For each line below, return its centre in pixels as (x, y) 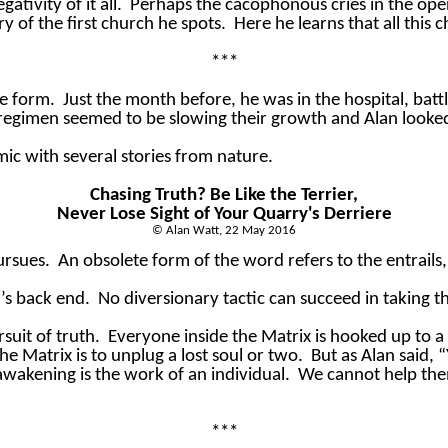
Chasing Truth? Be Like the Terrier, (224, 196)
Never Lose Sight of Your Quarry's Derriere (224, 215)
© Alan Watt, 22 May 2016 (224, 231)
